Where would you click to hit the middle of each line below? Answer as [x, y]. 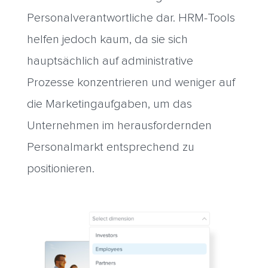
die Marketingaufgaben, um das [109, 104]
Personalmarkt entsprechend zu [110, 147]
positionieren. [60, 168]
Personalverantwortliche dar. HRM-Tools [131, 18]
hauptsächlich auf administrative [110, 61]
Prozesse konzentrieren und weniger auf [131, 82]
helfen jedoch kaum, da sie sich [107, 39]
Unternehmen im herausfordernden [119, 125]
